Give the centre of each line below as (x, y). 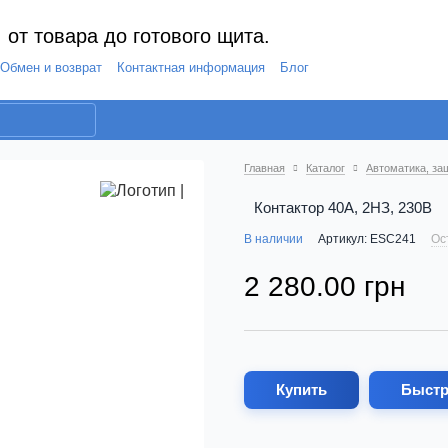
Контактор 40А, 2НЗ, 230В (343, 207)
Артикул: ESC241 (367, 239)
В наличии (273, 239)
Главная (264, 168)
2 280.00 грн (324, 286)
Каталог (325, 168)
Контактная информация (191, 67)
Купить (301, 389)
